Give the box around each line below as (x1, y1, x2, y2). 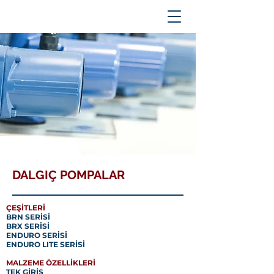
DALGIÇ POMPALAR (12, 168, 125, 182)
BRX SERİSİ (6, 221, 50, 231)
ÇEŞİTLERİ (6, 203, 45, 212)
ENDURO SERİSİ (6, 231, 67, 240)
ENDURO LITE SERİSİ (6, 240, 85, 249)
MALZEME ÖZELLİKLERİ (6, 258, 95, 267)
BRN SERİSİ (6, 212, 50, 221)
